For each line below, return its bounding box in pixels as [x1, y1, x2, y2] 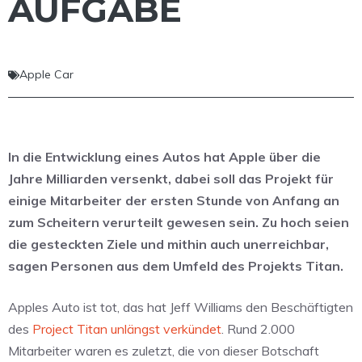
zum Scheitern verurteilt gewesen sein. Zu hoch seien [8, 214, 349, 231]
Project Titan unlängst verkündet [32, 321, 221, 338]
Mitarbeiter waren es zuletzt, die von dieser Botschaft [8, 343, 319, 360]
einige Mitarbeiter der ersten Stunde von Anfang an [8, 192, 339, 209]
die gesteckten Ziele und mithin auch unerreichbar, [8, 236, 329, 253]
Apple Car [19, 67, 74, 82]
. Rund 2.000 [221, 321, 295, 338]
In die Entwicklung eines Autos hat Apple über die [8, 149, 321, 166]
